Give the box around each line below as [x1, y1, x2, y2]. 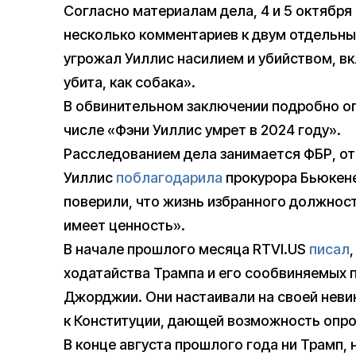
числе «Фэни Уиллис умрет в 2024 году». [64, 122, 341, 139]
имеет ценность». [64, 217, 185, 234]
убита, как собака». [64, 74, 195, 91]
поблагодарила [116, 169, 222, 187]
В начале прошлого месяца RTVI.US [64, 241, 309, 258]
